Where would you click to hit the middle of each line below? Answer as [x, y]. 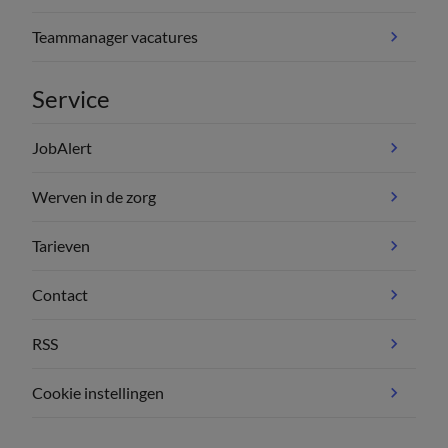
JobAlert [62, 147]
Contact [60, 294]
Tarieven [61, 245]
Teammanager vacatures [115, 36]
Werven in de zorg [94, 196]
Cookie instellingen [98, 392]
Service [71, 98]
